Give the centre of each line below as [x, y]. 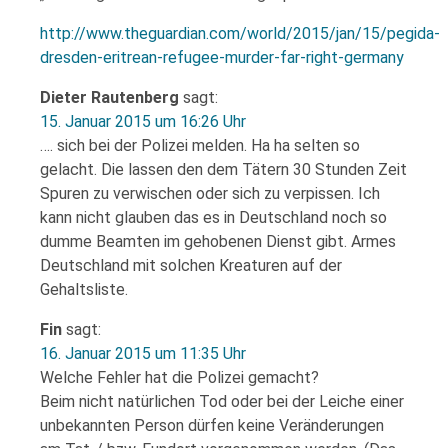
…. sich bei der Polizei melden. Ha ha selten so [200, 145]
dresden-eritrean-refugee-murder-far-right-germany [222, 57]
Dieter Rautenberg [109, 97]
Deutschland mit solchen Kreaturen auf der [191, 265]
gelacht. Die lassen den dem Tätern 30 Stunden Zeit [223, 169]
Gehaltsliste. [84, 289]
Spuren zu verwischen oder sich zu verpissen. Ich [210, 193]
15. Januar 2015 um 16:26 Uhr [143, 121]
